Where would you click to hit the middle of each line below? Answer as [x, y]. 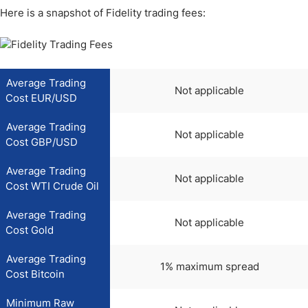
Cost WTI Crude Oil [52, 186]
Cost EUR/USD [41, 98]
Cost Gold [30, 230]
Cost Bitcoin [35, 274]
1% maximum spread [209, 266]
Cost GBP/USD [42, 142]
